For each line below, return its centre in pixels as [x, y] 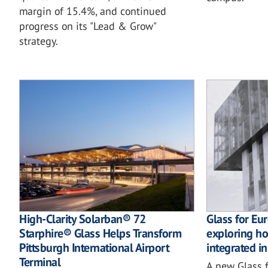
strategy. [39, 41]
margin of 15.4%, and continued [93, 11]
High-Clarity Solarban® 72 [83, 219]
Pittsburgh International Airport [94, 247]
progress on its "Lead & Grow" [88, 26]
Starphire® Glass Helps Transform [100, 233]
